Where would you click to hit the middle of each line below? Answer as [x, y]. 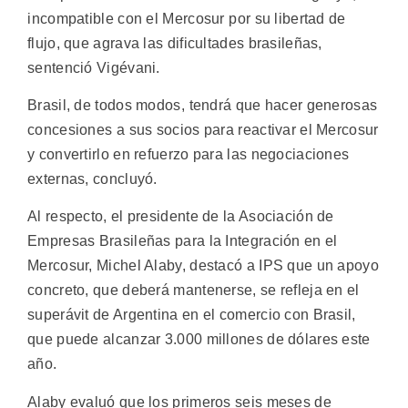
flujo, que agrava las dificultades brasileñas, [175, 43]
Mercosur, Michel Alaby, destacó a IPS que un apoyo [203, 266]
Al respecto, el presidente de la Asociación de [181, 217]
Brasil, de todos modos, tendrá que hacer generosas [203, 106]
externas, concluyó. [92, 179]
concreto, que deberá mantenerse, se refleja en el [194, 291]
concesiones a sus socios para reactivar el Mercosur [203, 130]
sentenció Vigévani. [94, 67]
